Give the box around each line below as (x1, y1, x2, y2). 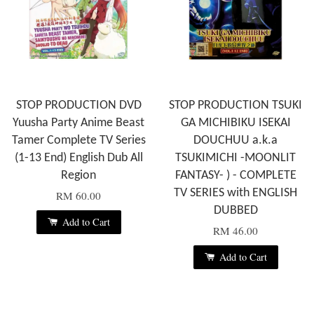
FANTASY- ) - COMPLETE (175, 169, 296, 183)
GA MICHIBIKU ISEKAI (180, 116, 291, 130)
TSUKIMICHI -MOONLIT (175, 151, 296, 165)
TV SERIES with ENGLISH (174, 186, 297, 200)
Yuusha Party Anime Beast (13, 116, 144, 130)
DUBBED (213, 204, 258, 218)
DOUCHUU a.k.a (193, 134, 278, 148)
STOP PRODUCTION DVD (15, 99, 142, 113)
